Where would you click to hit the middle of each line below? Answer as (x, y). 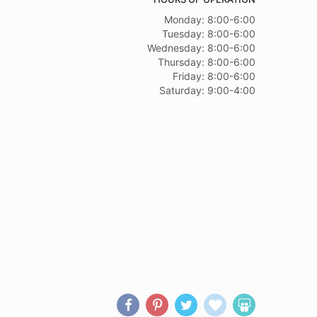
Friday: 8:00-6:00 (214, 76)
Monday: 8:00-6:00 (210, 19)
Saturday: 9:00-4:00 (207, 90)
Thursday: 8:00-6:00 (207, 62)
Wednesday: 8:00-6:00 (201, 48)
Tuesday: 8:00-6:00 (209, 34)
